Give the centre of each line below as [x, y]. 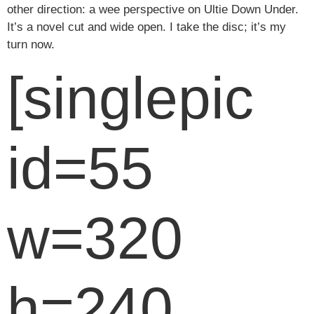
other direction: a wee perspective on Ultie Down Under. [153, 9]
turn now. [31, 45]
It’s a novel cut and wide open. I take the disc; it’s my [146, 27]
